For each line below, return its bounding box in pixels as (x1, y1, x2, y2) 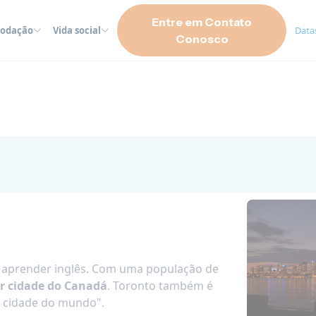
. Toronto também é (107, 277, 213, 293)
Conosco (175, 32, 229, 46)
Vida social (53, 24, 101, 37)
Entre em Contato (152, 15, 253, 29)
